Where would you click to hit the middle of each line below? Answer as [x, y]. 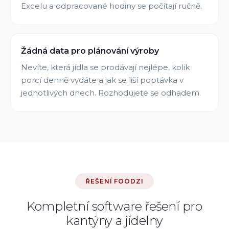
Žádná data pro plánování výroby [90, 51]
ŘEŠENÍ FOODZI [114, 181]
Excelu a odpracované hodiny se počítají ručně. [111, 6]
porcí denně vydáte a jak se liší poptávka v [102, 80]
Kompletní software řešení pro [114, 206]
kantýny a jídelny [114, 221]
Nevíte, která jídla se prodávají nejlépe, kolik [105, 67]
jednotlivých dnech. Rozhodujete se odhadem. [111, 93]
